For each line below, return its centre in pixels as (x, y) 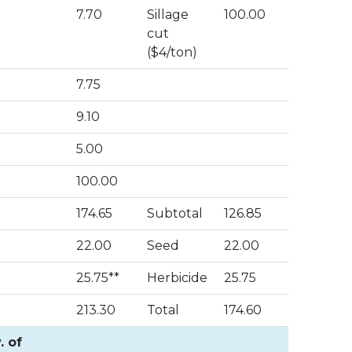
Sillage (168, 14)
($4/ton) (172, 52)
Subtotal (175, 213)
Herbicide (177, 277)
